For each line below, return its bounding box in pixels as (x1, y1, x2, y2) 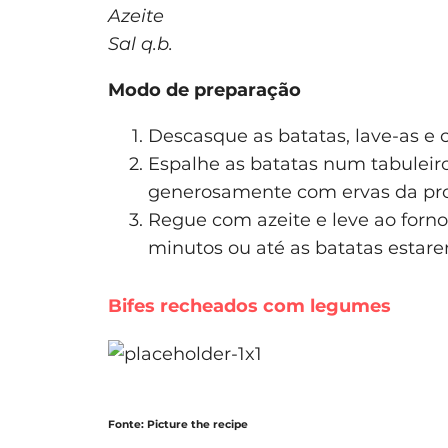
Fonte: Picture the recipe (108, 417, 248, 431)
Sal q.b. (108, 32, 173, 55)
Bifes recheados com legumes (108, 294, 391, 317)
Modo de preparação (108, 78, 301, 101)
